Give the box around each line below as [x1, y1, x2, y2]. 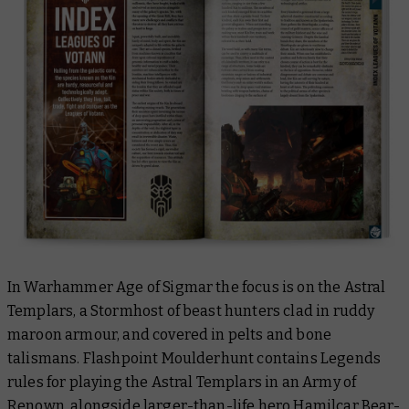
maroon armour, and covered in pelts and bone [7, 325, 332, 343]
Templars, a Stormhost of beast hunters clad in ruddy [7, 301, 375, 320]
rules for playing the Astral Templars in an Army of [7, 372, 357, 391]
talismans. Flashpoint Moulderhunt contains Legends [7, 349, 382, 367]
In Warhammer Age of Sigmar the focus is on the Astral [7, 278, 386, 296]
